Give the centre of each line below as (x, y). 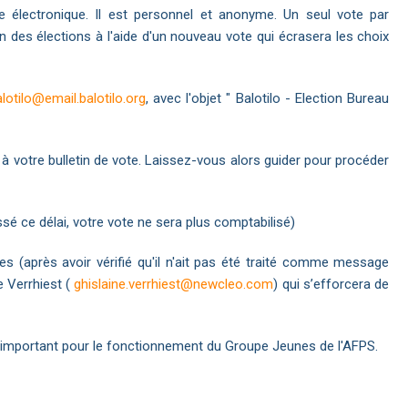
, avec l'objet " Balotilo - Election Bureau (267, 98)
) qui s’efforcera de (331, 284)
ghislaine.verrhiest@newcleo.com (174, 284)
